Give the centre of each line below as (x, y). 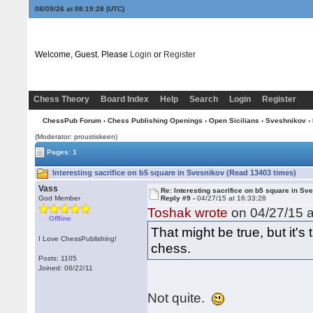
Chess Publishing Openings (155, 121)
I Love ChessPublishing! (78, 239)
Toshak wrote (188, 213)
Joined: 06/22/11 (66, 268)
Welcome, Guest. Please (82, 54)
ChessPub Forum (72, 121)
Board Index (124, 99)
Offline (60, 218)
